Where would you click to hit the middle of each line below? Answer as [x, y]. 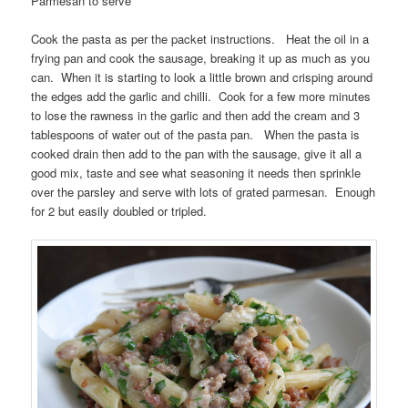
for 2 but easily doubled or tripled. [119, 210]
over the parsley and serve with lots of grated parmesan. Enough [204, 191]
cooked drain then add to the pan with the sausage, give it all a [197, 153]
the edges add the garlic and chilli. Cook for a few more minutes [201, 96]
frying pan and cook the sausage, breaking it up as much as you [201, 57]
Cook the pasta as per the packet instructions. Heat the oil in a [200, 38]
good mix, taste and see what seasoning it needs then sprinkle [196, 172]
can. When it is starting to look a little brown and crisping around [202, 76]
